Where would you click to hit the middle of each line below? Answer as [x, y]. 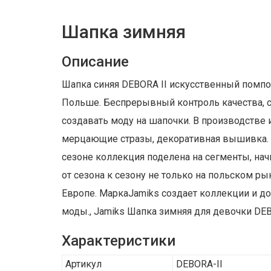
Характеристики [119, 241]
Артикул [83, 264]
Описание [95, 62]
